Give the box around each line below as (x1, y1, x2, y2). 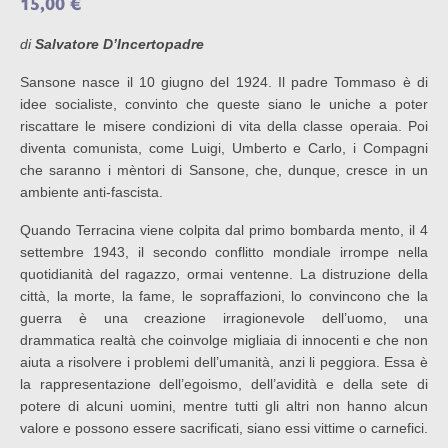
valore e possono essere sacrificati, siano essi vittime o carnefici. (20, 420, 428, 436)
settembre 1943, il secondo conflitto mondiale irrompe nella (20, 244, 428, 260)
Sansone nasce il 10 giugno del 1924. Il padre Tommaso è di (20, 74, 428, 90)
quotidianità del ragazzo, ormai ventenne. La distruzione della (20, 266, 428, 282)
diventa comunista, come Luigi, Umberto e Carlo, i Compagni (20, 140, 428, 156)
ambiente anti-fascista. (20, 184, 163, 200)
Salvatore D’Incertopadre (35, 36, 204, 52)
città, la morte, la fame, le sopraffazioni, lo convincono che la (20, 288, 428, 304)
